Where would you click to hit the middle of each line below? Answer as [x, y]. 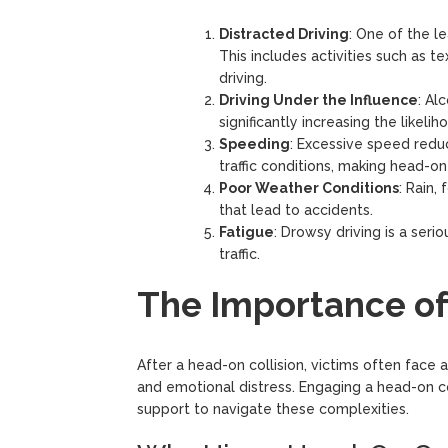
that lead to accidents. [296, 209]
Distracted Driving [284, 33]
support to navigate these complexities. [273, 408]
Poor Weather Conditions [309, 187]
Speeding [254, 143]
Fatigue [246, 231]
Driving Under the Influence [318, 99]
